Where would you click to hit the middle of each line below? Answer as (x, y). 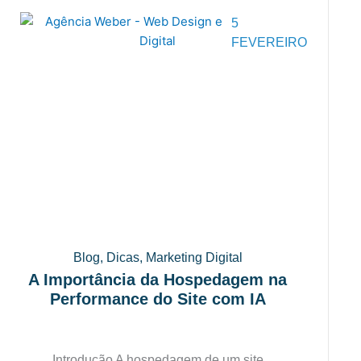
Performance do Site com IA (158, 299)
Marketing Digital (194, 257)
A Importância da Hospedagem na (158, 280)
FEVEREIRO (270, 43)
